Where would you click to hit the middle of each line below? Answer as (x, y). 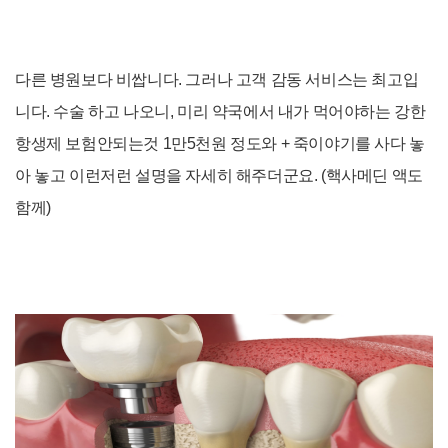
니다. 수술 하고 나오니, (96, 112)
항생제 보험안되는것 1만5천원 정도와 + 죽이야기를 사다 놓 (220, 144)
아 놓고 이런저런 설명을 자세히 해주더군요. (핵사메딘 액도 (219, 176)
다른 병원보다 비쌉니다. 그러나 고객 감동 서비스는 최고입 (217, 80)
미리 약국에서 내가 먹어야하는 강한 (301, 112)
